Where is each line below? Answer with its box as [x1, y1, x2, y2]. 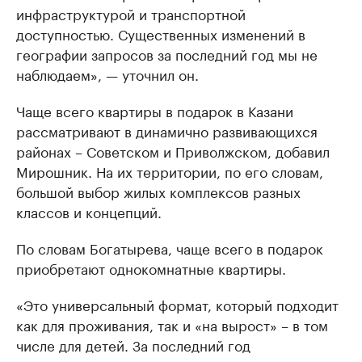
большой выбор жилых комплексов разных [16, 180, 301, 201]
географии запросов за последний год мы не [16, 43, 318, 64]
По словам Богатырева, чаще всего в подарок [16, 237, 323, 258]
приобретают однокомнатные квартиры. [16, 257, 286, 278]
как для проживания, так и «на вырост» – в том [16, 314, 328, 335]
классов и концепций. [16, 200, 162, 221]
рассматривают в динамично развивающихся [16, 120, 318, 141]
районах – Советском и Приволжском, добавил [16, 140, 330, 161]
